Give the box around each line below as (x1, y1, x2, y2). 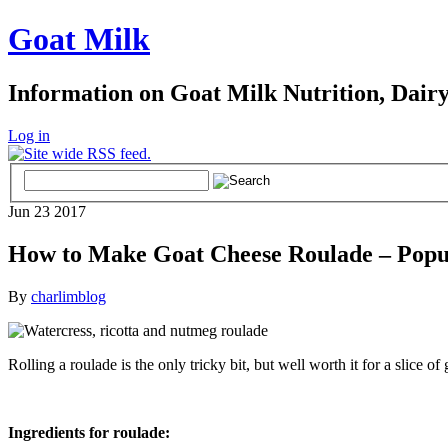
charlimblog (31, 288, 106, 306)
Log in (8, 126, 50, 144)
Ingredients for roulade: (8, 424, 170, 442)
